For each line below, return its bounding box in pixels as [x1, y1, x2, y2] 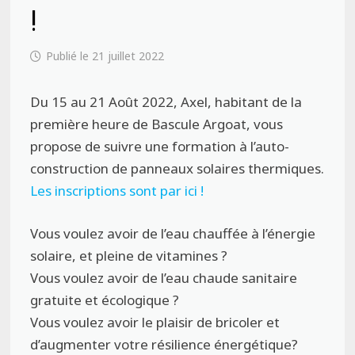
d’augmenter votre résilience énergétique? [30, 334, 299, 353]
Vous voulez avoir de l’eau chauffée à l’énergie [30, 223, 316, 242]
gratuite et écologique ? [30, 290, 180, 309]
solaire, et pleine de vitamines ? [30, 246, 228, 265]
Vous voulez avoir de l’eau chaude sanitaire [30, 268, 298, 287]
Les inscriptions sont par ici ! [30, 181, 204, 200]
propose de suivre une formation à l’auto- [30, 137, 290, 155]
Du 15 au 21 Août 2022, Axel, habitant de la [30, 93, 303, 111]
